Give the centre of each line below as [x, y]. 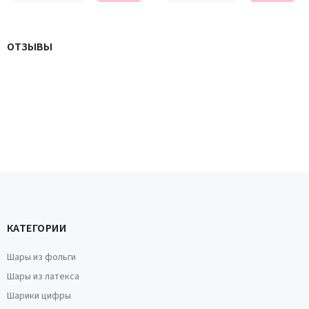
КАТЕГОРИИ [37, 228]
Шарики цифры [39, 296]
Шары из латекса [43, 277]
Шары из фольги [41, 257]
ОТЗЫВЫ [30, 47]
